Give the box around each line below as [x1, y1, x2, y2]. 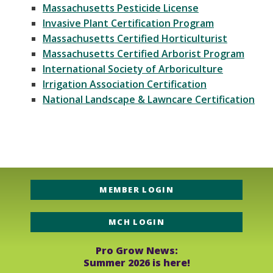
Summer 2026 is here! [83, 255, 190, 269]
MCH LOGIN [108, 216, 165, 227]
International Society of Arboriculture [43, 62, 223, 76]
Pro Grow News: [95, 243, 178, 257]
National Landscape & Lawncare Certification [43, 92, 255, 106]
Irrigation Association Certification [43, 77, 207, 91]
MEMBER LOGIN [99, 183, 174, 195]
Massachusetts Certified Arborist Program [43, 46, 244, 60]
